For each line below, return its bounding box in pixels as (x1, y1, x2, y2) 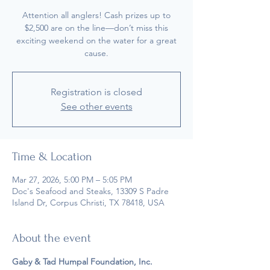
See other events (60, 101, 133, 112)
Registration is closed (51, 86, 142, 98)
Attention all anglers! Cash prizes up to (22, 10, 171, 20)
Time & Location (12, 150, 92, 163)
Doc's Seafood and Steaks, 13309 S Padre (12, 186, 169, 196)
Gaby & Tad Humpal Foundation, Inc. (12, 256, 155, 267)
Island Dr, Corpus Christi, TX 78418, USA (12, 197, 165, 208)
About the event (12, 231, 91, 245)
